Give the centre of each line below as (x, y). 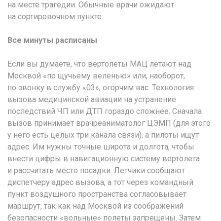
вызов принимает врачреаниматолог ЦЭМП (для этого (109, 123)
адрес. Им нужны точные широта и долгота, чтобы (101, 147)
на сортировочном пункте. (55, 16)
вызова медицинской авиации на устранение (92, 99)
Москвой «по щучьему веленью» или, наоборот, (96, 75)
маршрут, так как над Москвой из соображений (95, 206)
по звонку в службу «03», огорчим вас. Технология (101, 87)
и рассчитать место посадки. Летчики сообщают (96, 170)
